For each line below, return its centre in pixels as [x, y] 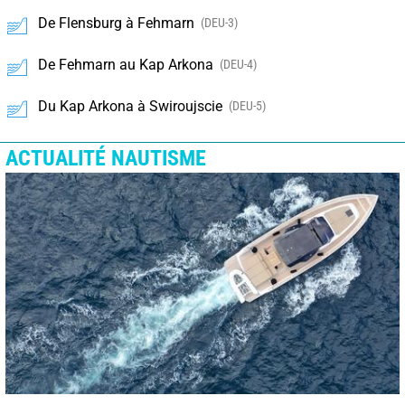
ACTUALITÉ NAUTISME [106, 158]
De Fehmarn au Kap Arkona [126, 64]
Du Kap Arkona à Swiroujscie [130, 106]
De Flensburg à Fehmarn [116, 23]
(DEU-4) [238, 64]
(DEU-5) [247, 105]
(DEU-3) [219, 22]
